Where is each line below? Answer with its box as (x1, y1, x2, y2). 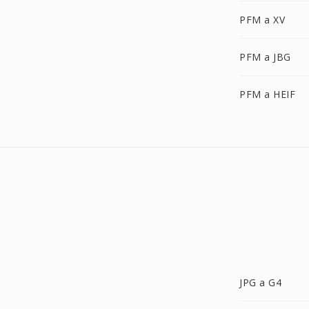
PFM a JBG (239, 50, 291, 63)
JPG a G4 (239, 276, 281, 289)
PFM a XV (239, 13, 285, 26)
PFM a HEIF (239, 88, 295, 101)
